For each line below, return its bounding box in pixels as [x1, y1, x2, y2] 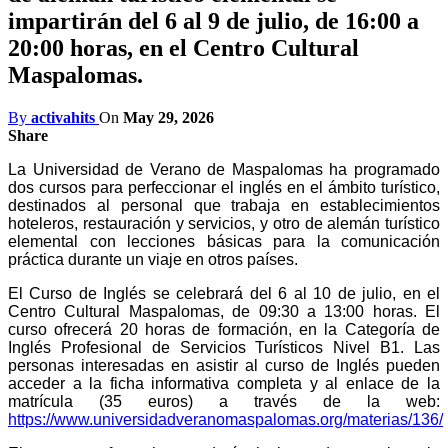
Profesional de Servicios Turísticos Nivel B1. [60, 338, 415, 356]
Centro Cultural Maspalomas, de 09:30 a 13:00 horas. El [8, 302, 440, 320]
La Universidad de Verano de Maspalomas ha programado [8, 160, 440, 178]
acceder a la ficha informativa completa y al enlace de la [8, 374, 440, 392]
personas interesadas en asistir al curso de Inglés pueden [8, 356, 440, 374]
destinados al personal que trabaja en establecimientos [8, 196, 440, 214]
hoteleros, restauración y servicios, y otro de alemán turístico [8, 214, 440, 232]
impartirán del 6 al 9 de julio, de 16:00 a [8, 7, 419, 34]
